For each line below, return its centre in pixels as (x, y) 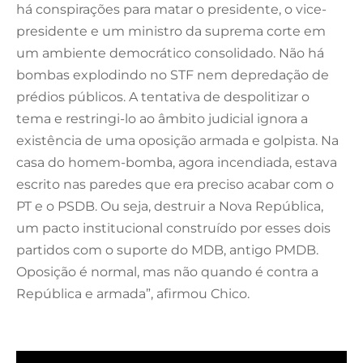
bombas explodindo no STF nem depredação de (173, 75)
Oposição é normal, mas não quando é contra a (167, 271)
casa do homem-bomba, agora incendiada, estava (177, 162)
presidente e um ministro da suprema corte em (171, 31)
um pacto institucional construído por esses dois (173, 228)
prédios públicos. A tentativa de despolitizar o (163, 96)
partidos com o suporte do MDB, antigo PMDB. (167, 250)
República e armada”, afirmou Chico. (133, 293)
